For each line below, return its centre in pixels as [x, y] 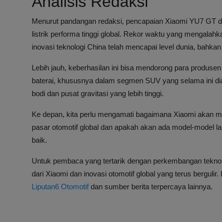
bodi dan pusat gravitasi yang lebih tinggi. [98, 94]
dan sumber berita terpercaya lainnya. [151, 187]
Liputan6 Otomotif [60, 187]
